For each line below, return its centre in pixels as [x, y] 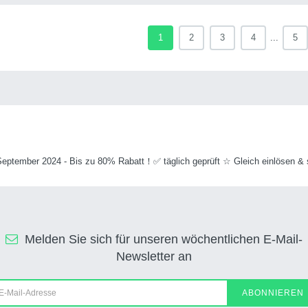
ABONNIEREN [273, 293]
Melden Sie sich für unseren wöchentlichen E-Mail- [164, 239]
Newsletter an [154, 256]
